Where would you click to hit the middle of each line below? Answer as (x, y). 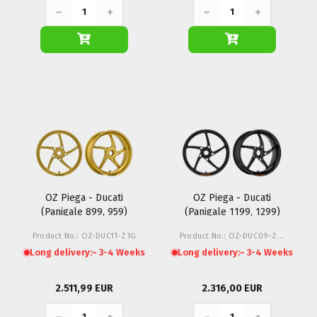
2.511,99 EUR (84, 288)
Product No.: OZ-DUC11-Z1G (84, 236)
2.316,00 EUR (232, 288)
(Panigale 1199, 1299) (232, 212)
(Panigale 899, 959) (84, 212)
